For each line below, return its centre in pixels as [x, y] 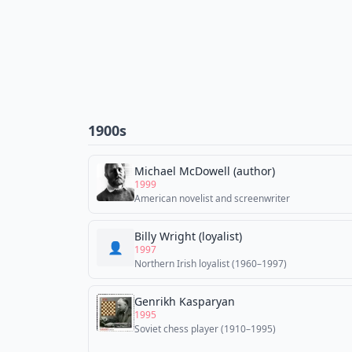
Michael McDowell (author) [205, 171]
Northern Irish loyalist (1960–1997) [211, 264]
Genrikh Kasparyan [185, 301]
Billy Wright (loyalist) [188, 236]
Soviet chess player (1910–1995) [205, 329]
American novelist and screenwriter [212, 198]
